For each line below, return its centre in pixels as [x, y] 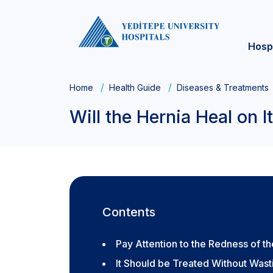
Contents [129, 212]
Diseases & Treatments [223, 87]
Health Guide [135, 87]
